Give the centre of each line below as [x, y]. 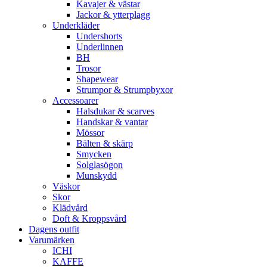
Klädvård [70, 208]
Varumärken [52, 240]
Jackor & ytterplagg [113, 15]
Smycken [94, 154]
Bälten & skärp [105, 144]
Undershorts [99, 36]
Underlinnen [100, 47]
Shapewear [97, 79]
